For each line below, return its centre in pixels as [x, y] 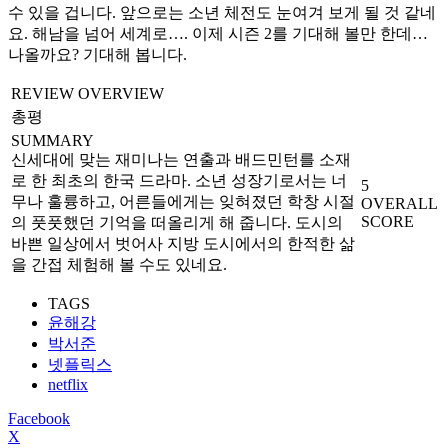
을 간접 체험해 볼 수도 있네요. [119, 264]
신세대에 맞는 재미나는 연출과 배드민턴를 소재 [181, 159]
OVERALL [399, 203]
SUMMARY [52, 140]
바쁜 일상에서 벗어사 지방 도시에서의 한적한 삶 [183, 243]
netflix [68, 384]
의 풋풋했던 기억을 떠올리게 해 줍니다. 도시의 [177, 222]
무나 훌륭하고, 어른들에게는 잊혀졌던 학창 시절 [183, 201]
